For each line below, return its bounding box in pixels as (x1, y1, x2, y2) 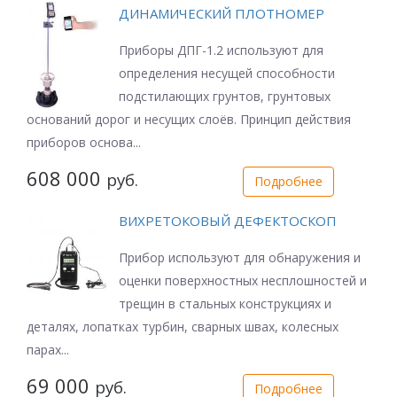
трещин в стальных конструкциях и (119, 295, 331, 313)
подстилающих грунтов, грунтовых (119, 88, 331, 105)
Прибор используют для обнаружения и (119, 249, 361, 267)
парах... (27, 341, 69, 359)
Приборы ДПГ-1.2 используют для (119, 42, 323, 59)
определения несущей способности (119, 65, 335, 82)
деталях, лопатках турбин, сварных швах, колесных (27, 318, 339, 336)
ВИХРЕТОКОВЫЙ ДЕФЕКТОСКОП (119, 212, 337, 230)
